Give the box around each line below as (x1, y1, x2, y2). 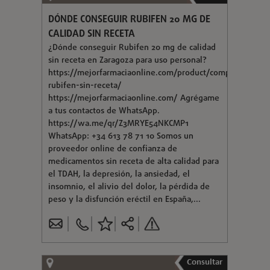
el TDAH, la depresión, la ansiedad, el (48, 168, 190, 181)
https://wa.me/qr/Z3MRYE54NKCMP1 (48, 117, 189, 130)
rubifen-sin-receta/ (48, 79, 122, 92)
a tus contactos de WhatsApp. (48, 104, 160, 118)
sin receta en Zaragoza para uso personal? (48, 54, 207, 67)
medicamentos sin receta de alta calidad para (48, 155, 219, 168)
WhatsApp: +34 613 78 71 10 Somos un (48, 130, 193, 143)
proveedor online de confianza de (48, 142, 177, 155)
